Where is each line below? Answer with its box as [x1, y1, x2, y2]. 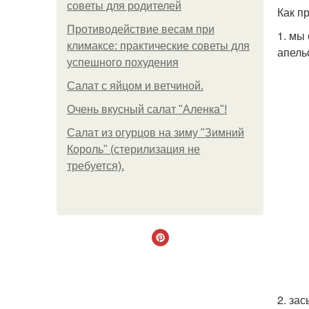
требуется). [67, 160, 124, 172]
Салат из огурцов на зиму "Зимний [67, 127, 244, 139]
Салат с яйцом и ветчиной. [67, 80, 203, 92]
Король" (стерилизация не [67, 143, 200, 155]
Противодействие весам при [67, 23, 215, 35]
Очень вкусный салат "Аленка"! [67, 103, 227, 115]
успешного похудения [67, 57, 179, 68]
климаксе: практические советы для [67, 40, 250, 52]
